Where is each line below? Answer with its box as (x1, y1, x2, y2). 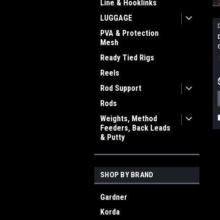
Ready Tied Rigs (100, 53, 154, 62)
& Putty (100, 133, 125, 142)
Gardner (100, 192, 127, 202)
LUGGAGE (100, 13, 132, 23)
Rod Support (100, 83, 141, 93)
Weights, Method (100, 114, 157, 123)
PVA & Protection (100, 28, 159, 38)
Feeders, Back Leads (100, 123, 170, 133)
